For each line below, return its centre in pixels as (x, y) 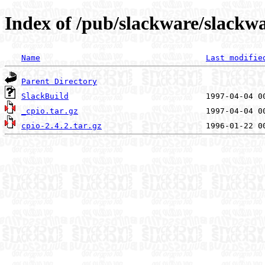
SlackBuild (45, 96)
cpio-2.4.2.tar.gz (62, 125)
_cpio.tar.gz (50, 111)
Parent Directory (59, 81)
